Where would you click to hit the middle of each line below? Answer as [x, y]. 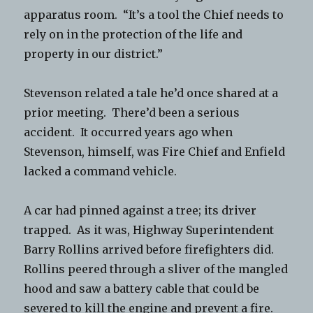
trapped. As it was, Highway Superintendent [149, 230]
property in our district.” [98, 53]
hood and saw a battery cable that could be [142, 288]
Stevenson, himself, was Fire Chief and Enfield [155, 151]
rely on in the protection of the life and [133, 34]
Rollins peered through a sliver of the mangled [156, 269]
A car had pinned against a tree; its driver [140, 210]
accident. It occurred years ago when [129, 132]
